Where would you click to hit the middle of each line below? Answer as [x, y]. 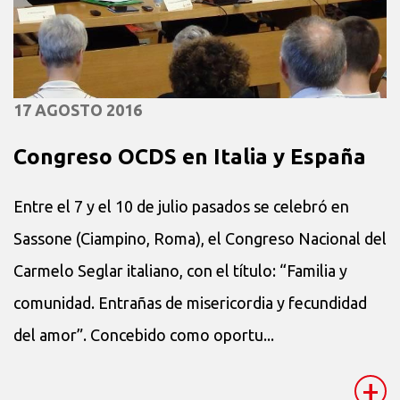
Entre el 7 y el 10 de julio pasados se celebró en [181, 206]
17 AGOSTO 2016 [78, 109]
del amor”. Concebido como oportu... [144, 334]
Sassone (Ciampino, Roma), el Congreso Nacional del [200, 238]
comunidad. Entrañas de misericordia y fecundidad [190, 302]
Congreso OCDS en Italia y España [190, 156]
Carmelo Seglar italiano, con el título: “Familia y [180, 270]
